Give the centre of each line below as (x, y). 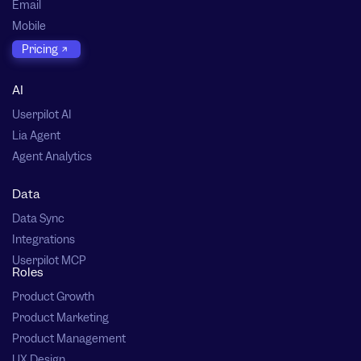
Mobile (29, 26)
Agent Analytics (52, 157)
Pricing (40, 49)
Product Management (69, 339)
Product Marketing (60, 318)
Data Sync (38, 219)
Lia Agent (36, 136)
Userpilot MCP (49, 261)
